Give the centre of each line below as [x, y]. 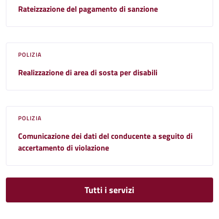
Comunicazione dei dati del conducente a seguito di [105, 136]
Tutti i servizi [109, 190]
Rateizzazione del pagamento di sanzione [88, 9]
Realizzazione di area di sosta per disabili [88, 72]
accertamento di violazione [64, 147]
